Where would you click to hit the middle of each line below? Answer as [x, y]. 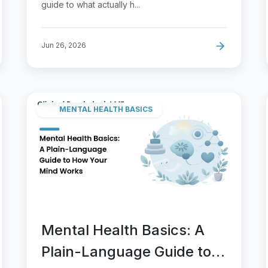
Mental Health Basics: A [123, 230]
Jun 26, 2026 [64, 45]
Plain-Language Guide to [126, 251]
